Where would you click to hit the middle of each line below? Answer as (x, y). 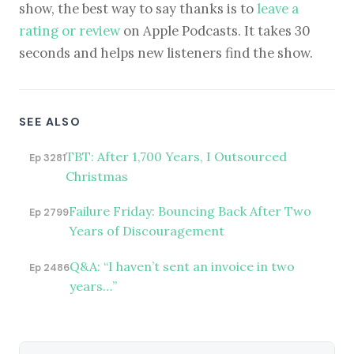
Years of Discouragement (146, 231)
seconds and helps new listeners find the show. (166, 53)
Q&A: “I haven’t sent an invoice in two (182, 266)
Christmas (96, 177)
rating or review (70, 31)
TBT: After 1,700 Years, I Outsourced (176, 157)
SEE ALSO (50, 122)
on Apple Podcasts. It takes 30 (215, 31)
